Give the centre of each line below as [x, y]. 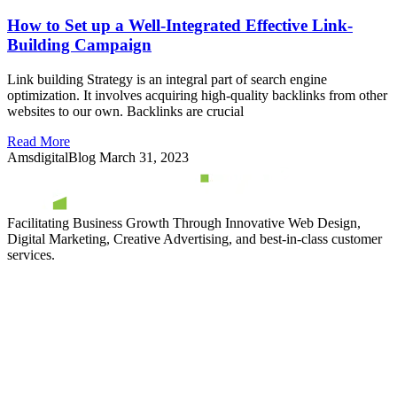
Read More [39, 141]
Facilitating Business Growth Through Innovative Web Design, [184, 222]
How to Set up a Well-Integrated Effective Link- [180, 26]
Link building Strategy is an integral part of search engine [167, 79]
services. [31, 254]
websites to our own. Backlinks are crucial [125, 111]
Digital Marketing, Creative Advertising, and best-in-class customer [195, 238]
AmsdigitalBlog [53, 157]
